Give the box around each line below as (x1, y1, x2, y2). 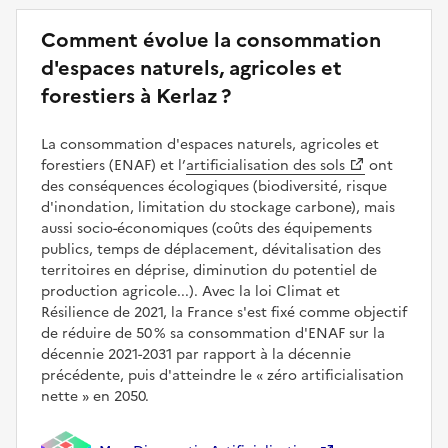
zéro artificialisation (263, 364, 404, 386)
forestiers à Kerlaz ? (41, 80, 231, 111)
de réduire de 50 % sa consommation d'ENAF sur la (41, 322, 385, 344)
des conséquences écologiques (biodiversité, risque (41, 175, 387, 197)
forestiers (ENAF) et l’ (41, 154, 186, 176)
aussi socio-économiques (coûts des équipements (41, 217, 372, 239)
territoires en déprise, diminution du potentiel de (41, 259, 377, 281)
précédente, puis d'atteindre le (41, 364, 256, 386)
